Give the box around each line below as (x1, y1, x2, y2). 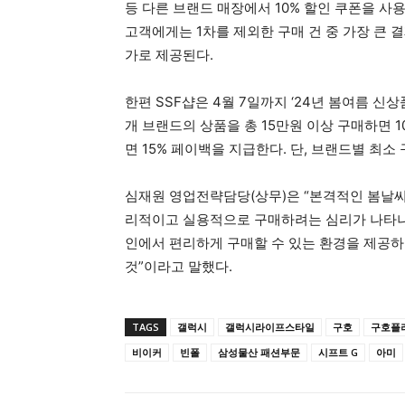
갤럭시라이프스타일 (225, 320, 315, 334)
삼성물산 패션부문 (218, 345, 300, 360)
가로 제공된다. (125, 46, 213, 64)
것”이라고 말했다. (125, 258, 232, 276)
